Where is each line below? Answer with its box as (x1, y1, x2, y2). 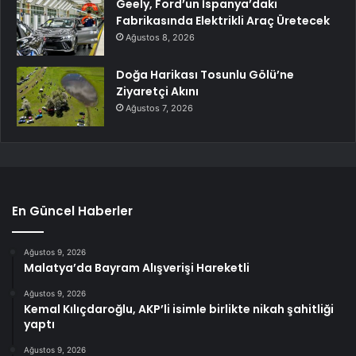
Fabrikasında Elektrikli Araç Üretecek (116, 12, 330, 29)
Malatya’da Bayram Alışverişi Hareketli (24, 259, 250, 276)
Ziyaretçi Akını (116, 83, 199, 99)
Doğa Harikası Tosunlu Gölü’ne (116, 66, 294, 83)
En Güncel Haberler (12, 202, 133, 219)
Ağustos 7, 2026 (126, 102, 193, 114)
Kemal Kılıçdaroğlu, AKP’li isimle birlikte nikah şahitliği (24, 300, 334, 317)
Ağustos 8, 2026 (126, 31, 195, 43)
